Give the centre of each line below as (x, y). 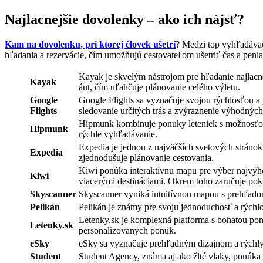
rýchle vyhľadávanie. (118, 134)
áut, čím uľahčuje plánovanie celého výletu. (159, 87)
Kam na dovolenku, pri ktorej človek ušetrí (90, 45)
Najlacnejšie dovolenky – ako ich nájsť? (124, 20)
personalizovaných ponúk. (127, 231)
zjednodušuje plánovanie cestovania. (146, 158)
